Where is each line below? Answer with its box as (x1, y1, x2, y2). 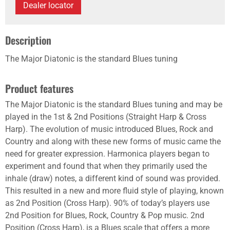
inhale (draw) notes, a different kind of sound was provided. (5, 174, 220, 183)
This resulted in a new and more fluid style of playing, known (5, 186, 224, 196)
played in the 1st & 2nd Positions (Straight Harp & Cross (5, 112, 206, 122)
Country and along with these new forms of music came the (5, 137, 221, 146)
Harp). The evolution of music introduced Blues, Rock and (5, 124, 213, 134)
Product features (5, 81, 73, 96)
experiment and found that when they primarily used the (5, 161, 207, 171)
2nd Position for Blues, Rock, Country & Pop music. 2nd (5, 210, 204, 220)
